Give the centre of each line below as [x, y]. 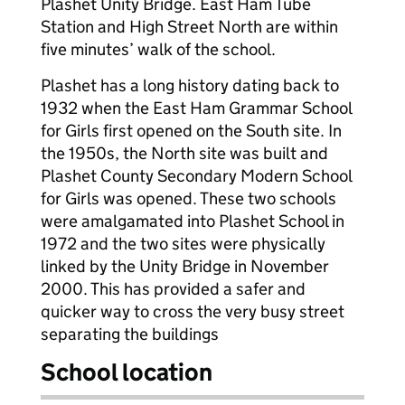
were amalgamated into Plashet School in [193, 221]
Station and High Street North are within [189, 27]
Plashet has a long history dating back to [190, 85]
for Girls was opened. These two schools [188, 198]
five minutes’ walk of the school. [158, 49]
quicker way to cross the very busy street [193, 311]
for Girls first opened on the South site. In [191, 131]
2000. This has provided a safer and [173, 289]
